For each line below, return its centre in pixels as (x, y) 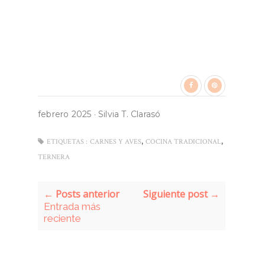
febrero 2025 (65, 114)
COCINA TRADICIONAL (183, 141)
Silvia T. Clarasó (130, 114)
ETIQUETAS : (67, 141)
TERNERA (54, 157)
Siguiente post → (181, 194)
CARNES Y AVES (116, 141)
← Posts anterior (82, 194)
